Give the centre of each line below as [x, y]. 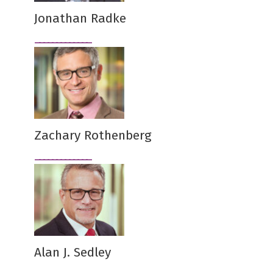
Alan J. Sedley [73, 252]
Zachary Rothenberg [93, 135]
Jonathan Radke [80, 18]
